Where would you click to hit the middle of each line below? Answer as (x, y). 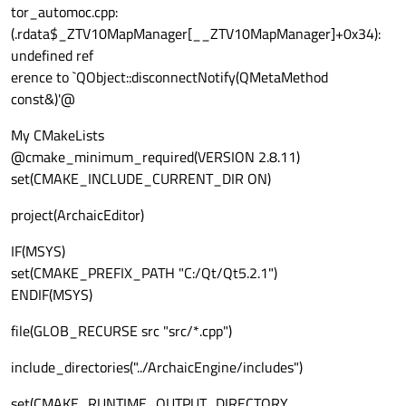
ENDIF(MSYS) (52, 295)
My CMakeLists (58, 135)
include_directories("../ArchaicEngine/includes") (157, 367)
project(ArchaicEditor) (77, 215)
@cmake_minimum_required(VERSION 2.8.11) (155, 157)
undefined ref (52, 56)
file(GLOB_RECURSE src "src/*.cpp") (121, 331)
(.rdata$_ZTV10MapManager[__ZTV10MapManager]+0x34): (196, 34)
